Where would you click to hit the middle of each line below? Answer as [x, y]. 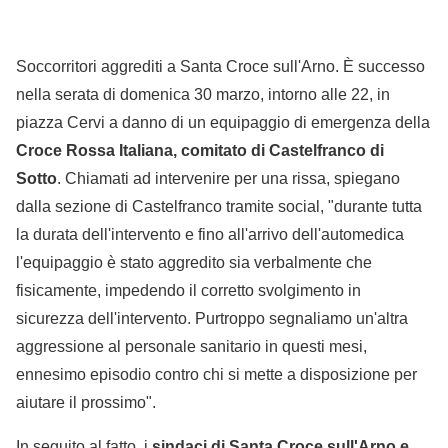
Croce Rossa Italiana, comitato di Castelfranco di [200, 151]
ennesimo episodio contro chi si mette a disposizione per [216, 375]
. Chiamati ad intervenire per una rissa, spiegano [228, 179]
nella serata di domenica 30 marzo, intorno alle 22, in [203, 95]
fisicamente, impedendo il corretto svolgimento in [188, 291]
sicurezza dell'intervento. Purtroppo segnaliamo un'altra [212, 319]
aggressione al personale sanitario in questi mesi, [191, 347]
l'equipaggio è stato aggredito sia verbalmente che [194, 263]
